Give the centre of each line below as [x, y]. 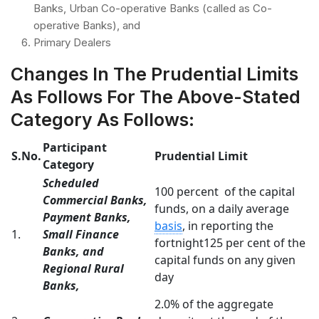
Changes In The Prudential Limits [155, 74]
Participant [75, 147]
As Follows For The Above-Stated [156, 96]
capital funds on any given [225, 260]
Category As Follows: [103, 119]
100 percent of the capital [225, 191]
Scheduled [71, 183]
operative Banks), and [87, 25]
